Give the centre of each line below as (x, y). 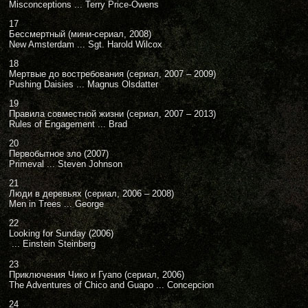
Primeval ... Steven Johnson (66, 164)
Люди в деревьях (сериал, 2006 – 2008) (91, 194)
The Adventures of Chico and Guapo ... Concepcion (111, 285)
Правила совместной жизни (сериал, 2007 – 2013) (112, 114)
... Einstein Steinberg (52, 244)
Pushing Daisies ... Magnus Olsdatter (84, 84)
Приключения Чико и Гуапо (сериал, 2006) (97, 275)
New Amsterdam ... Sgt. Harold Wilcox (86, 44)
